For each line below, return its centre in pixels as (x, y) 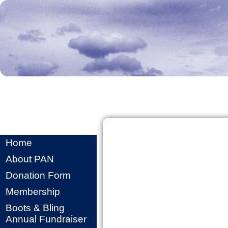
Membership (33, 192)
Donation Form (38, 175)
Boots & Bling (35, 208)
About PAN (30, 159)
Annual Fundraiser (46, 219)
